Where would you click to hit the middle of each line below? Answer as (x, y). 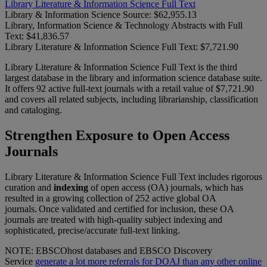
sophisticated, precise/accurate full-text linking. (94, 230)
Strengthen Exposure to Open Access (117, 135)
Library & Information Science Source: (79, 14)
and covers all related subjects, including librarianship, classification (131, 99)
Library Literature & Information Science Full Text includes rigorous (133, 176)
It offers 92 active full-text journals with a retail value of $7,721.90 (129, 88)
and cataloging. (33, 110)
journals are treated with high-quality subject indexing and (114, 219)
